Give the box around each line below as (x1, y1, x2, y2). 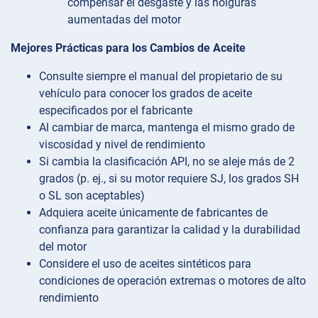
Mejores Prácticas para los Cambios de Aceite (11, 40, 246, 55)
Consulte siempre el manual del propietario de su (39, 69, 283, 83)
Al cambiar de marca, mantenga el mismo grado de (39, 120, 295, 134)
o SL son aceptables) (39, 188, 145, 202)
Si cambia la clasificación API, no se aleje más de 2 (39, 154, 295, 168)
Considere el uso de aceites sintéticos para (39, 256, 251, 270)
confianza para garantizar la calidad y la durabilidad (39, 222, 300, 236)
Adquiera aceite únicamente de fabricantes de (39, 205, 268, 219)
